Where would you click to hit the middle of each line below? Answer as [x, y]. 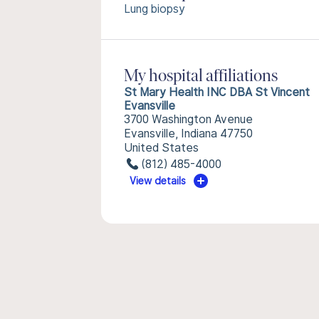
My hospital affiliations [201, 77]
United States [161, 148]
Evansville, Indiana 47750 [188, 134]
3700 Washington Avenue [188, 119]
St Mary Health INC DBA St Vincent [217, 92]
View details [158, 181]
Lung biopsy [155, 9]
